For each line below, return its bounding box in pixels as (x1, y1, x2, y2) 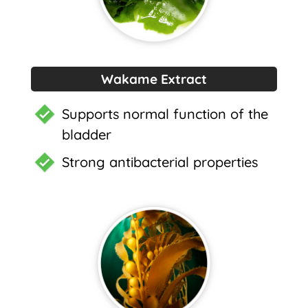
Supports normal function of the (62, 104, 268, 122)
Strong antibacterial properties (62, 153, 258, 170)
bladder (62, 125, 111, 143)
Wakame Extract (101, 70, 207, 87)
